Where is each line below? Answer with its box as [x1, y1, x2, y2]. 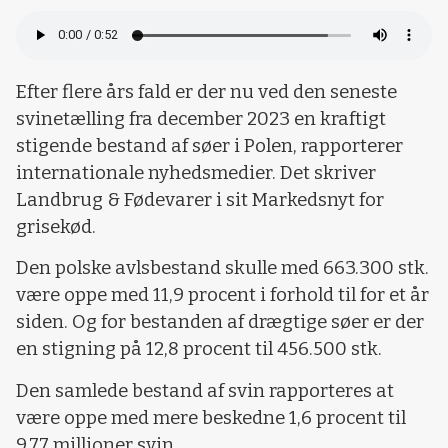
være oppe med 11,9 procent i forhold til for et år [16, 284, 429, 307]
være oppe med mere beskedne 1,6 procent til [16, 406, 406, 429]
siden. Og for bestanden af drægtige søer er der [16, 311, 424, 334]
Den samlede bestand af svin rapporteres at [16, 379, 394, 402]
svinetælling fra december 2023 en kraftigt [16, 107, 386, 130]
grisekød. [16, 215, 96, 238]
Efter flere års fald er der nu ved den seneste [16, 80, 397, 103]
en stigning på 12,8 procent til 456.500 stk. [16, 338, 382, 361]
